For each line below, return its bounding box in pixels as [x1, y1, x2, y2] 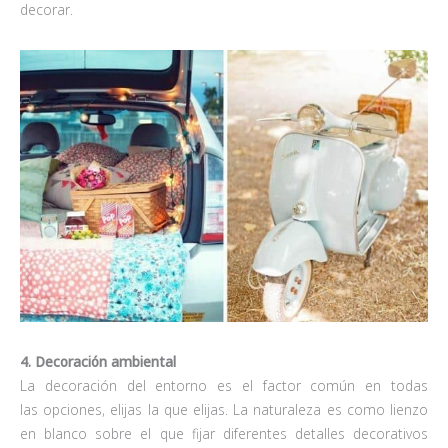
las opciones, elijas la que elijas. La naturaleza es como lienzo [20, 400, 428, 420]
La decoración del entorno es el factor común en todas [20, 376, 428, 396]
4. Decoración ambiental [20, 352, 176, 372]
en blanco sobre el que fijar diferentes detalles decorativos [20, 424, 428, 444]
